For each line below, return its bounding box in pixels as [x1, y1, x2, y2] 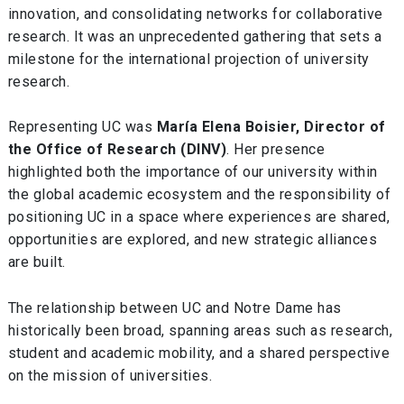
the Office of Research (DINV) [7, 141, 227, 159]
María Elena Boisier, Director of [156, 118, 386, 136]
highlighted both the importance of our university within [7, 163, 378, 181]
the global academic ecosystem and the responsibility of [7, 186, 391, 204]
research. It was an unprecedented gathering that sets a [7, 27, 382, 45]
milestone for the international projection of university [7, 50, 370, 68]
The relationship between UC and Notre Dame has [7, 298, 342, 317]
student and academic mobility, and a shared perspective [7, 344, 390, 362]
